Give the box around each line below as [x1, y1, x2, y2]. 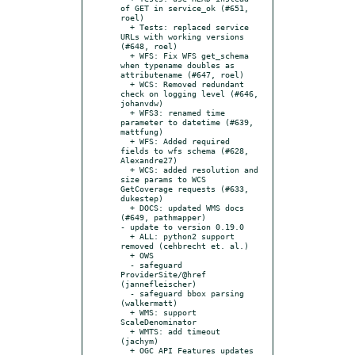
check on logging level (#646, [120, 88, 258, 98]
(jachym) [120, 335, 158, 345]
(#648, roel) [120, 40, 177, 51]
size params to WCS [120, 174, 206, 184]
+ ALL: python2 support [120, 231, 130, 241]
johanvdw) [120, 97, 163, 108]
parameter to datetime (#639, [120, 116, 254, 127]
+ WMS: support [120, 307, 130, 317]
